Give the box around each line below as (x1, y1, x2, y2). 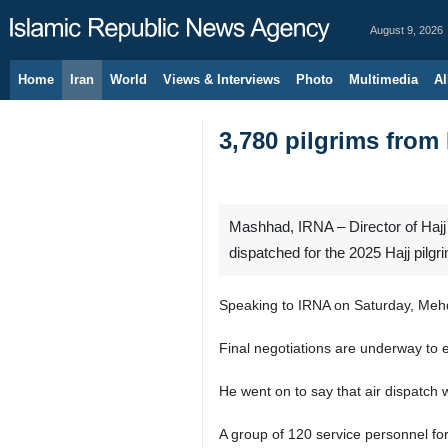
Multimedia (349, 72, 418, 87)
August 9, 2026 (370, 24, 443, 36)
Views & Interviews (163, 72, 280, 87)
